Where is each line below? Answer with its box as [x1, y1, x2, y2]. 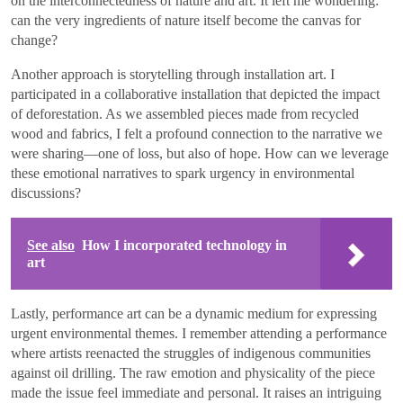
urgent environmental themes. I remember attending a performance [11, 325, 387, 341]
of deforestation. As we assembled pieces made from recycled [11, 105, 359, 121]
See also [27, 237, 75, 253]
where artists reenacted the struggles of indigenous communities [11, 345, 371, 361]
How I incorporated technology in [82, 237, 287, 253]
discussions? [11, 184, 81, 201]
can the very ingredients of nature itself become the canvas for [11, 12, 361, 28]
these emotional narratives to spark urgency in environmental [11, 165, 354, 181]
